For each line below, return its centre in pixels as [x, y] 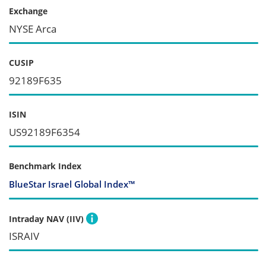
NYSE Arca [33, 28]
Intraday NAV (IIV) [46, 218]
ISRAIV [24, 236]
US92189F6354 [45, 132]
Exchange [28, 11]
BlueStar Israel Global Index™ [72, 184]
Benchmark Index [45, 166]
